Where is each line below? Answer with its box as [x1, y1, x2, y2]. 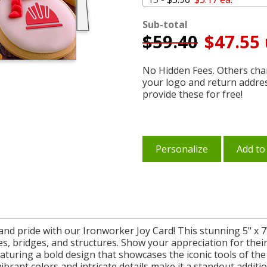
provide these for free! [142, 88, 243, 101]
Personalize [156, 142, 208, 156]
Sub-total [142, 18, 188, 31]
